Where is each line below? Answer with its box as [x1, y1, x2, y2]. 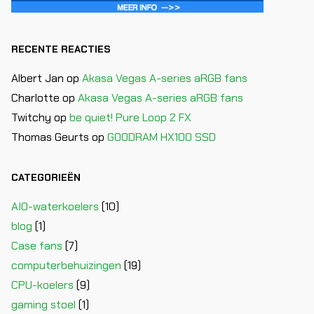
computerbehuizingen [11, 257, 121, 273]
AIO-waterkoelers [11, 198, 99, 214]
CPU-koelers [11, 277, 74, 292]
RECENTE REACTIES [11, 42, 111, 55]
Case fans [11, 238, 62, 253]
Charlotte [11, 90, 60, 105]
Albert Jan [11, 70, 64, 86]
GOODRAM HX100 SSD [107, 129, 216, 144]
